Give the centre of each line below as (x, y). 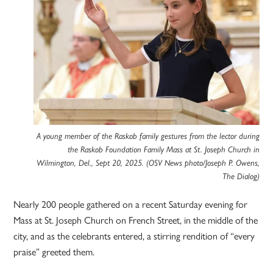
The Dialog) (241, 176)
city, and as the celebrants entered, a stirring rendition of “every (134, 236)
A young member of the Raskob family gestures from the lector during (148, 136)
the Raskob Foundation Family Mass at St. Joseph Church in (163, 150)
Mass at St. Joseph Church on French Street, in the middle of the (136, 220)
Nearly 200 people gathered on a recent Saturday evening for (131, 204)
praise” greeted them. (54, 252)
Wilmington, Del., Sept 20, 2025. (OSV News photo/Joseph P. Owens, (148, 163)
